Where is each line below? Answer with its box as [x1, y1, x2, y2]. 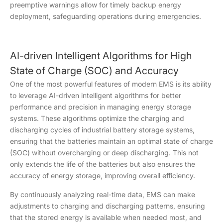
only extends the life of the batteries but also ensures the [10, 160, 195, 168]
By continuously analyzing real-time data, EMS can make [10, 190, 195, 199]
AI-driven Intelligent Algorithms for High [10, 50, 192, 62]
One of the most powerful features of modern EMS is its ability [10, 80, 212, 88]
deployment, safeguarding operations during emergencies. [10, 12, 201, 20]
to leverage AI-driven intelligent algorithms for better [10, 91, 181, 100]
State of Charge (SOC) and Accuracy [10, 65, 179, 77]
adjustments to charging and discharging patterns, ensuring [10, 202, 205, 210]
